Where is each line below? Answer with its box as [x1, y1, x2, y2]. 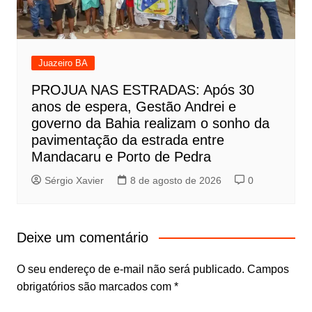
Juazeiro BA [38, 58, 88, 69]
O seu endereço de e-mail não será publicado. [16, 263, 244, 276]
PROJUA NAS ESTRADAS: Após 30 [31, 82, 254, 98]
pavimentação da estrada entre [31, 132, 224, 148]
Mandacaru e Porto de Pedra [31, 149, 211, 165]
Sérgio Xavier [44, 175, 104, 187]
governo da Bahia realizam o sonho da [31, 116, 270, 132]
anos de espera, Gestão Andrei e [31, 99, 236, 115]
